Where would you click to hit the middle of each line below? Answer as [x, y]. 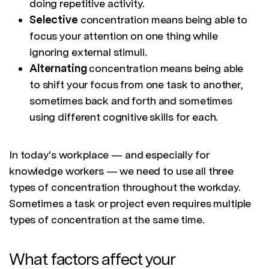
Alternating [59, 68]
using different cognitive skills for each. [124, 117]
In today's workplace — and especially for [109, 155]
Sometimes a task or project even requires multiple [130, 204]
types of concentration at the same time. [107, 220]
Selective [55, 20]
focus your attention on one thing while [124, 36]
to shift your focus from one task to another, [136, 85]
